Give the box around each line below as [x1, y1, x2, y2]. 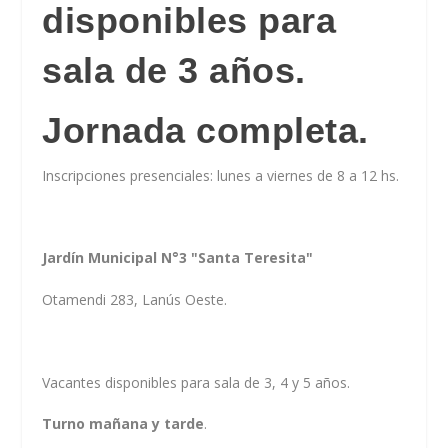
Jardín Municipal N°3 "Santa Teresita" [42, 248, 314, 268]
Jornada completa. [42, 109, 369, 151]
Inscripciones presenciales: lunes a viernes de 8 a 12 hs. [42, 165, 400, 185]
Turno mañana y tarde [42, 413, 205, 433]
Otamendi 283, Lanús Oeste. [42, 289, 228, 309]
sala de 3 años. [42, 49, 306, 91]
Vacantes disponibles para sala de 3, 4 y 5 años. [42, 372, 351, 392]
